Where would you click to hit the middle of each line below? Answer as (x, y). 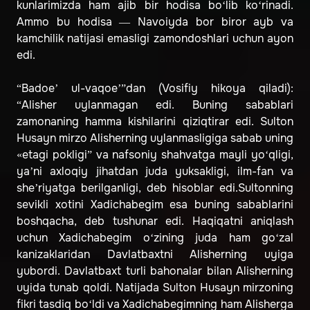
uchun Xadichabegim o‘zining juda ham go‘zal (155, 238)
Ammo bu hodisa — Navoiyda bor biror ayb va (155, 22)
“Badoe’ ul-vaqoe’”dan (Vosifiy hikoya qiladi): (155, 89)
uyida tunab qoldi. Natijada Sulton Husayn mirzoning (155, 288)
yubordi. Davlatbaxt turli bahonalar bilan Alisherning (155, 271)
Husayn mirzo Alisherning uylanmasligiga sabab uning (155, 138)
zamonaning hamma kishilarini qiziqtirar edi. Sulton (155, 122)
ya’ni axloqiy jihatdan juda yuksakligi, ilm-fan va (155, 172)
